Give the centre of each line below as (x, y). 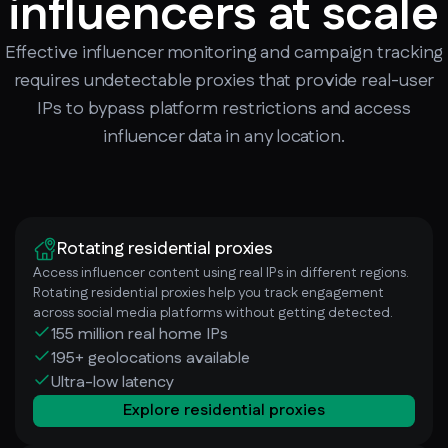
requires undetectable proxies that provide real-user (224, 80)
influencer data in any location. (224, 136)
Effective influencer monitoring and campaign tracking (224, 52)
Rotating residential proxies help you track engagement (208, 292)
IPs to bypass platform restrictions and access (224, 108)
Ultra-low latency (112, 382)
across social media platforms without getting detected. (213, 312)
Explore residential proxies (224, 410)
